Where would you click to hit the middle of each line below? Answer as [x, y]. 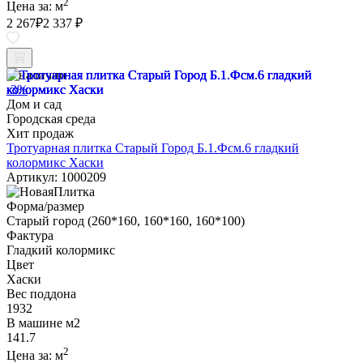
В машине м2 [43, 323]
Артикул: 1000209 [56, 177]
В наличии [36, 75]
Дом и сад [34, 105]
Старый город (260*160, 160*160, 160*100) [126, 221]
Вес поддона [41, 294]
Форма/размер [45, 207]
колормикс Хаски [55, 163]
